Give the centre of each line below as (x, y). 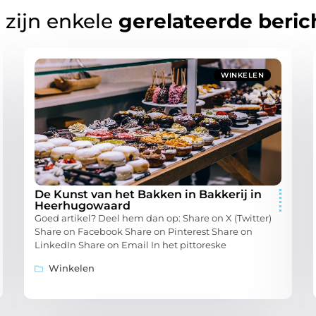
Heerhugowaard (83, 206)
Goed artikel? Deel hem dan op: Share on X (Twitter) (153, 218)
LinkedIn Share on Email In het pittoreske (130, 245)
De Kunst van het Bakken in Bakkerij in (148, 195)
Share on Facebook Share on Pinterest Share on (144, 232)
